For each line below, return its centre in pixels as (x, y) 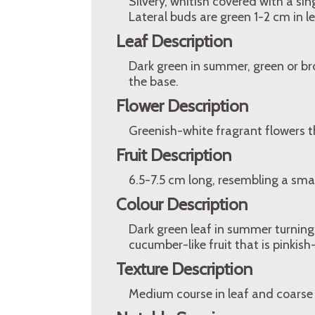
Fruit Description (174, 155)
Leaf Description (174, 41)
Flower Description (182, 106)
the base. (154, 82)
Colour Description (182, 204)
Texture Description (184, 269)
